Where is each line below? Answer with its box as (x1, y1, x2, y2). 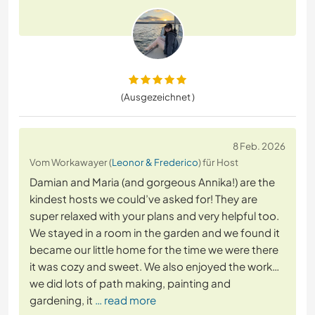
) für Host (198, 156, 238, 169)
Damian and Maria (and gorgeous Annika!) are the (30, 175, 275, 189)
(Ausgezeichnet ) (120, 91, 195, 103)
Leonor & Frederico (112, 156, 198, 169)
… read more (95, 293, 156, 307)
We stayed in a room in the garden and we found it (30, 226, 280, 240)
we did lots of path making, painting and (30, 276, 231, 290)
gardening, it (30, 293, 93, 307)
